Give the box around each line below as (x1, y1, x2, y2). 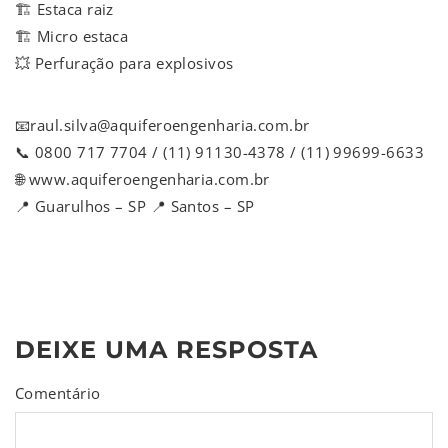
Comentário (15, 383, 101, 404)
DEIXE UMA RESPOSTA (15, 335, 318, 365)
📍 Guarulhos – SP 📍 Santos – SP (15, 196, 255, 217)
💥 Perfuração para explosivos (15, 53, 234, 74)
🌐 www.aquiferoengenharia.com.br (15, 169, 270, 190)
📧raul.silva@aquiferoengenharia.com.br (15, 115, 310, 136)
